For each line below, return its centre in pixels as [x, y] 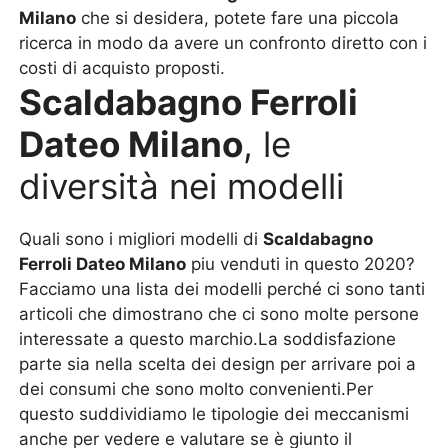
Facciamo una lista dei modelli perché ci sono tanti [222, 289]
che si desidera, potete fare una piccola [238, 18]
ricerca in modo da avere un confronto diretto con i [223, 43]
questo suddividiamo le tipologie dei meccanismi [214, 414]
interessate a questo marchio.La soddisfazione [208, 339]
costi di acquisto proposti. [122, 68]
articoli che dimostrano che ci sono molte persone [219, 314]
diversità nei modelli [182, 186]
